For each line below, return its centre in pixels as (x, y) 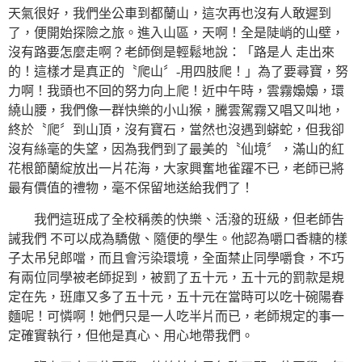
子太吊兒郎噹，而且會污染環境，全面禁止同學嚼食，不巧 (176, 258)
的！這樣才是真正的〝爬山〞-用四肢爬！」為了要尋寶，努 (178, 72)
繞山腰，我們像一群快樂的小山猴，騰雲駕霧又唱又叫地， (176, 110)
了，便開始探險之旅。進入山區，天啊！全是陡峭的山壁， (176, 33)
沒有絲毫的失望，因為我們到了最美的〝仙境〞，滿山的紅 (176, 149)
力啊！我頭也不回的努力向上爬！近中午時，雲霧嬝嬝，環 (176, 91)
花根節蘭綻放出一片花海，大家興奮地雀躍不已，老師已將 (176, 168)
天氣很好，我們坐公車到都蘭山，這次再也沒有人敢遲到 (170, 13)
